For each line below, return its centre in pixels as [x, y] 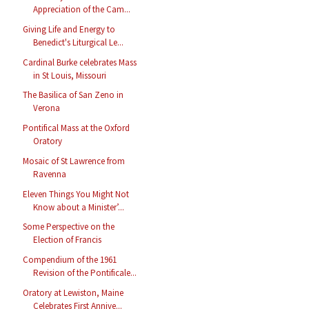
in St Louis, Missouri [70, 75]
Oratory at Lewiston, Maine [73, 292]
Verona [47, 108]
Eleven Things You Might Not [76, 194]
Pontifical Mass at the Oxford [77, 128]
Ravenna [50, 174]
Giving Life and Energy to [69, 29]
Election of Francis [68, 240]
